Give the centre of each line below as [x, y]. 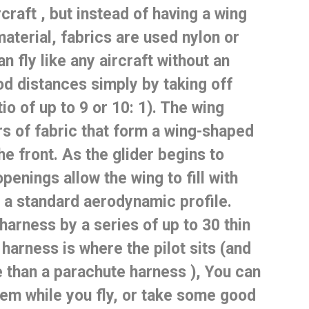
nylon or [208, 37]
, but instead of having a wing [141, 14]
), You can [223, 272]
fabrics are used [119, 37]
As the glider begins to [143, 154]
